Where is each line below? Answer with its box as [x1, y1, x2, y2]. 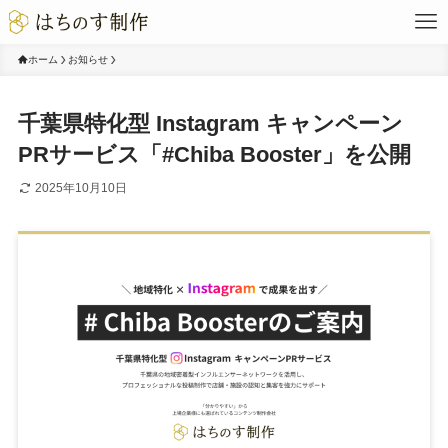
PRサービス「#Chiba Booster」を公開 [17, 142, 411, 168]
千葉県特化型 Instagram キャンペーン [17, 111, 403, 137]
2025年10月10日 [34, 181, 127, 196]
